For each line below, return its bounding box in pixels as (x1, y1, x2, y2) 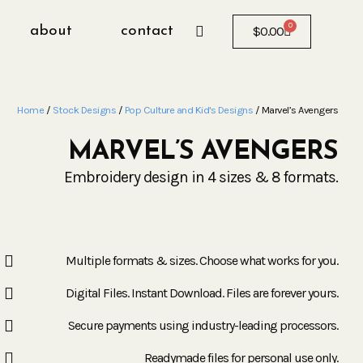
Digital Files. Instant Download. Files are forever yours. (66, 285, 339, 301)
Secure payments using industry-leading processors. (68, 318, 339, 333)
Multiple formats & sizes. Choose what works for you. (66, 253, 339, 268)
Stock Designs (52, 104, 117, 116)
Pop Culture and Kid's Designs (124, 104, 254, 116)
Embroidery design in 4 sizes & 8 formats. (64, 168, 339, 186)
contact (120, 23, 173, 39)
